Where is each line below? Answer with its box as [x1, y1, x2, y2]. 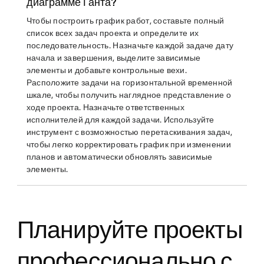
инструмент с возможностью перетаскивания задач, [26, 127, 232, 137]
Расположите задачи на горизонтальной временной [26, 78, 233, 88]
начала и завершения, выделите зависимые [26, 53, 201, 63]
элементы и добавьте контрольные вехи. [26, 65, 187, 75]
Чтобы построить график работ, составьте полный [26, 16, 225, 26]
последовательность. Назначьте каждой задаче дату [26, 41, 234, 51]
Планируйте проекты [16, 216, 242, 243]
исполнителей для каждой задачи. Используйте [26, 115, 214, 125]
